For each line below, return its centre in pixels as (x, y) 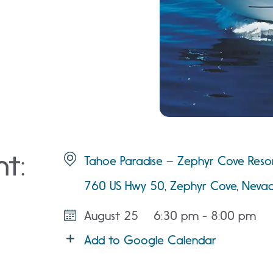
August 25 (111, 216)
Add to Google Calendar (150, 240)
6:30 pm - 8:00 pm (204, 216)
